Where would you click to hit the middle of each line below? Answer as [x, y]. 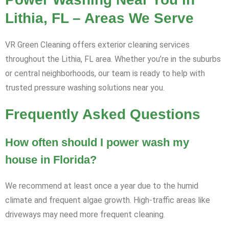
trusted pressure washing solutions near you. [85, 88]
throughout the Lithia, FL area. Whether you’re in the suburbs [113, 59]
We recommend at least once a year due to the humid [102, 186]
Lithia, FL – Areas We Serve [99, 18]
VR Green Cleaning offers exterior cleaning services [97, 45]
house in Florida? [51, 160]
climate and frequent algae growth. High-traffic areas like [108, 200]
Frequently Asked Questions [103, 114]
